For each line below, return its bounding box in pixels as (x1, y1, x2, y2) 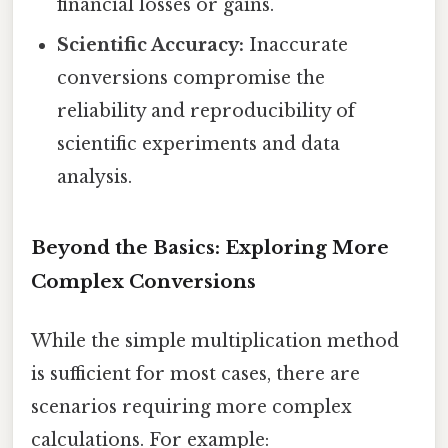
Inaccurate (244, 34, 349, 57)
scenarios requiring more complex (31, 396, 352, 419)
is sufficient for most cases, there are (31, 363, 360, 386)
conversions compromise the (57, 67, 326, 90)
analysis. (57, 166, 133, 189)
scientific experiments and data (57, 133, 341, 156)
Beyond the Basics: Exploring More (31, 235, 389, 259)
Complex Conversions (31, 269, 256, 293)
